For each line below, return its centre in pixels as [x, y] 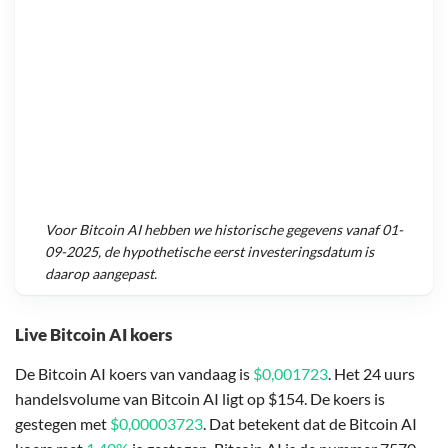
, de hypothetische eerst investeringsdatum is [236, 252]
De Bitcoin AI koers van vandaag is [134, 373]
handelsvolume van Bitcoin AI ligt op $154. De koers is [200, 398]
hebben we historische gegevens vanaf [261, 230]
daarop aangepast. [101, 274]
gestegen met [62, 423]
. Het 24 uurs [371, 373]
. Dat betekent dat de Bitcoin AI [310, 423]
